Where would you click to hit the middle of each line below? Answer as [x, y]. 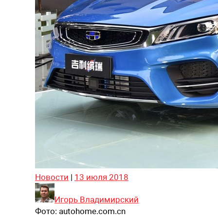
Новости [52, 177]
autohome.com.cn [92, 211]
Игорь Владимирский [97, 199]
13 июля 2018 [101, 177]
